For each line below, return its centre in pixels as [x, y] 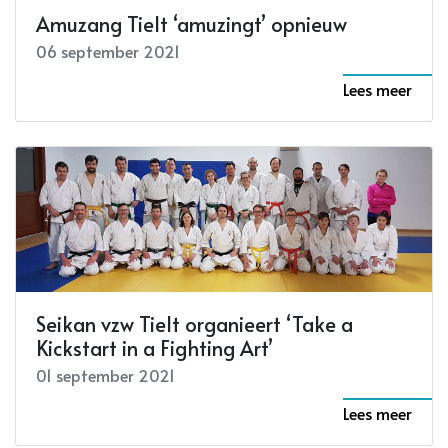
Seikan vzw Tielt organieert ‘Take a [194, 324]
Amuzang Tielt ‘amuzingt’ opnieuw [191, 24]
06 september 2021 [108, 51]
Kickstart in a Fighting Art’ [154, 348]
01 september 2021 [105, 375]
